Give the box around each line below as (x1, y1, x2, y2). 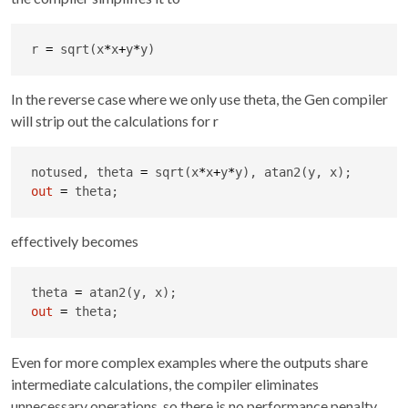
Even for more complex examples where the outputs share (11, 352, 368, 371)
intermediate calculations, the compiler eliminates (11, 374, 319, 393)
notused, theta (30, 164, 140, 179)
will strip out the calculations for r (11, 111, 219, 129)
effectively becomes (11, 232, 138, 250)
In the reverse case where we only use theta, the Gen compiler (11, 89, 388, 107)
